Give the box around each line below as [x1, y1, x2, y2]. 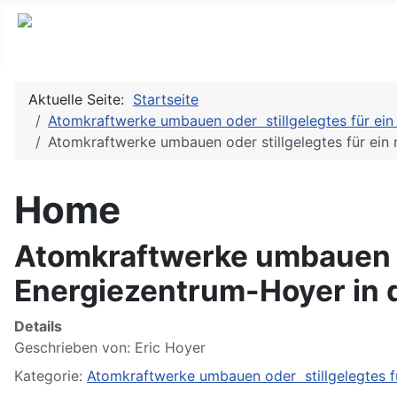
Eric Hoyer [135, 339, 206, 357]
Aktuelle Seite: [28, 90, 133, 109]
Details [14, 317, 62, 336]
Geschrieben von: [14, 339, 135, 357]
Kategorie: [14, 367, 87, 385]
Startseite [133, 90, 198, 109]
